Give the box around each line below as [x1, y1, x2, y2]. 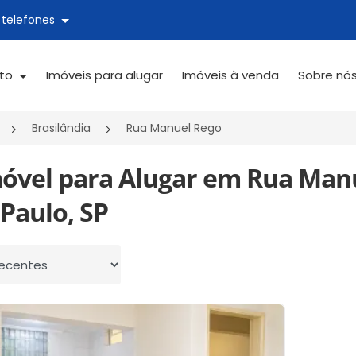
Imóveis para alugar [45, 67, 163, 83]
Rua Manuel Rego [126, 120, 222, 136]
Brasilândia [32, 120, 91, 136]
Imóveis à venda [181, 67, 279, 83]
